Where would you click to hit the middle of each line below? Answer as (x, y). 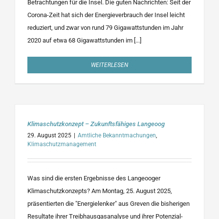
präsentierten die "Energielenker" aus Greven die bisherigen (109, 204)
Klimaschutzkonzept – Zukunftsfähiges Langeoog (96, 124)
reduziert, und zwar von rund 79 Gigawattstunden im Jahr (105, 28)
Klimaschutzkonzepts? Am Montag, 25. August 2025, (100, 191)
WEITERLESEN (109, 65)
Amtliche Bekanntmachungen (117, 136)
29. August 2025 (49, 136)
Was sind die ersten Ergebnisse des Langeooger (94, 178)
